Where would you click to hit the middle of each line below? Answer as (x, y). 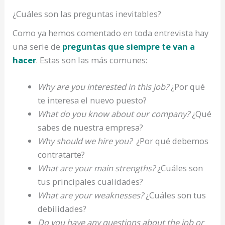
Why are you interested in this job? (103, 87)
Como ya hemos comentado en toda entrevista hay (111, 33)
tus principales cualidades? (90, 182)
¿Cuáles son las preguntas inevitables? (87, 14)
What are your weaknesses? (90, 195)
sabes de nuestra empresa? (90, 128)
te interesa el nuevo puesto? (92, 100)
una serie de (38, 47)
